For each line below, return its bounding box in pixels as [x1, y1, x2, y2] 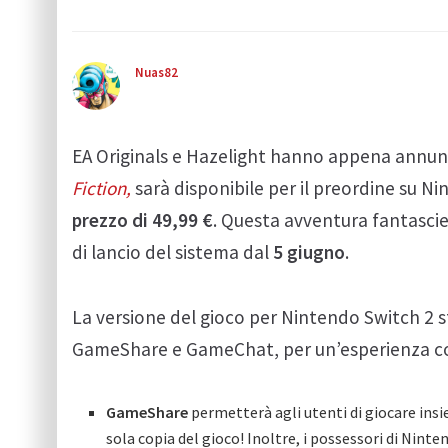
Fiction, [72, 175, 135, 200]
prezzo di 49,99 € [72, 207, 213, 232]
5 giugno [273, 239, 345, 264]
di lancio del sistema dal [72, 239, 273, 264]
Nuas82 [135, 63, 178, 81]
